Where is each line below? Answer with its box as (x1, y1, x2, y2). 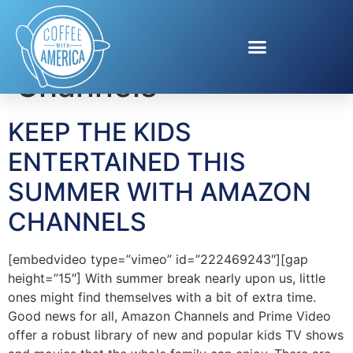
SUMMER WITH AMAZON (8, 176, 311, 207)
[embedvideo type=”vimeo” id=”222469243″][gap (8, 251, 308, 267)
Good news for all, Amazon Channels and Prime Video (8, 307, 331, 324)
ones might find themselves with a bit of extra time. (8, 288, 316, 305)
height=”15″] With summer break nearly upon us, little (8, 269, 325, 286)
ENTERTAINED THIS (8, 146, 246, 177)
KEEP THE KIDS (8, 116, 191, 147)
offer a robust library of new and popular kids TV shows (8, 326, 344, 343)
